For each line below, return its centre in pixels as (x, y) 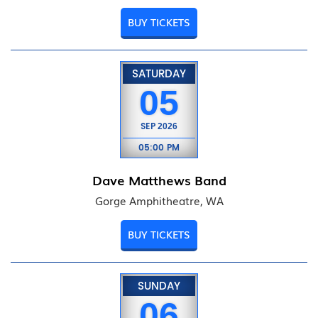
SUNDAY (159, 286)
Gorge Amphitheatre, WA (159, 201)
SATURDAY (159, 74)
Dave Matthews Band (159, 180)
